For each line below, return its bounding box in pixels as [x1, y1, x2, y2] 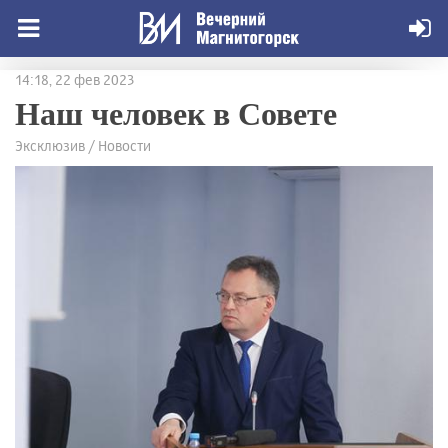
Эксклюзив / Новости [15, 137, 151, 154]
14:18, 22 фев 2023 [15, 71, 135, 88]
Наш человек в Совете [15, 89, 337, 136]
